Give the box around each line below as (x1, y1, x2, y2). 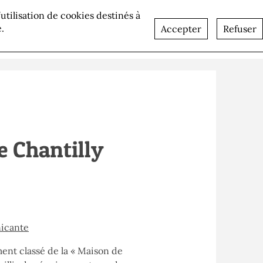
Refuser (222, 23, 257, 35)
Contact (134, 19, 168, 32)
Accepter (160, 23, 201, 35)
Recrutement (48, 19, 106, 32)
